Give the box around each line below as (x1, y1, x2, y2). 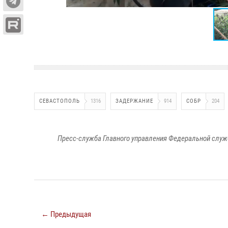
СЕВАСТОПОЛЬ (39, 98, 80, 104)
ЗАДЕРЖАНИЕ (116, 98, 153, 104)
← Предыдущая (41, 210, 91, 219)
